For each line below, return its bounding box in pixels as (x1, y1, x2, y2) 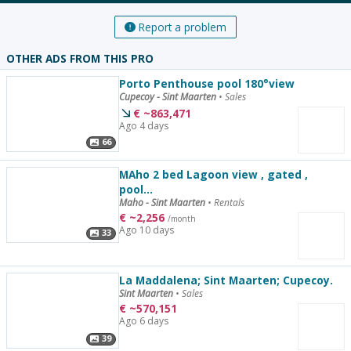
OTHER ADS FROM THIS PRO (6, 51, 154, 67)
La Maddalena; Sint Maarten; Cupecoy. (118, 273, 333, 288)
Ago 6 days (118, 314, 168, 328)
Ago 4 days (118, 118, 168, 132)
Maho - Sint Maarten (118, 196, 208, 210)
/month (167, 213, 196, 225)
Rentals (213, 196, 244, 210)
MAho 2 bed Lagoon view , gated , (118, 167, 308, 183)
